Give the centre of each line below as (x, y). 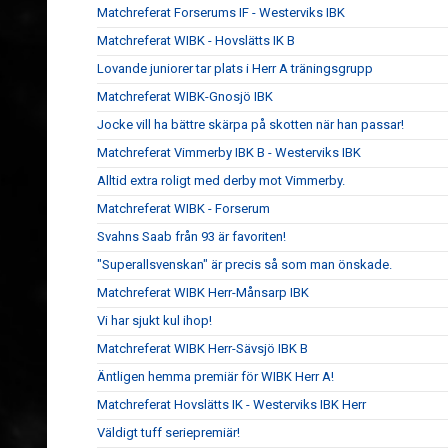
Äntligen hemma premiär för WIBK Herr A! (215, 376)
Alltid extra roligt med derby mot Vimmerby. (221, 180)
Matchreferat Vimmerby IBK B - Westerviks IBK (229, 152)
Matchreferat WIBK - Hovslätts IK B (196, 40)
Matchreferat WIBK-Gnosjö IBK (185, 96)
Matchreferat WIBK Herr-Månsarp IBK (203, 292)
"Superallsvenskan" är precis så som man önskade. (244, 264)
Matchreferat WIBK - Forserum (183, 208)
